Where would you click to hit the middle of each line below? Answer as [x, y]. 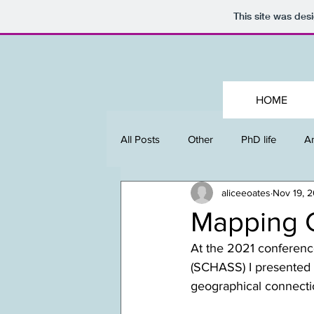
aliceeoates [246, 192]
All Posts [140, 139]
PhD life [259, 139]
